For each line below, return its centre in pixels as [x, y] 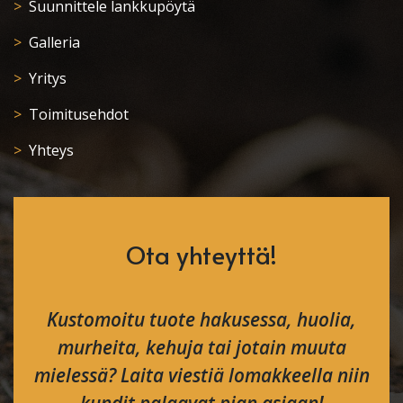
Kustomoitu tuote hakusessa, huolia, [201, 320]
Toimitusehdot [79, 114]
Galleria [54, 42]
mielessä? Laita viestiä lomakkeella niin [201, 376]
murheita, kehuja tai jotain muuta [201, 348]
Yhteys [51, 150]
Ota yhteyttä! [201, 254]
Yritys [48, 78]
